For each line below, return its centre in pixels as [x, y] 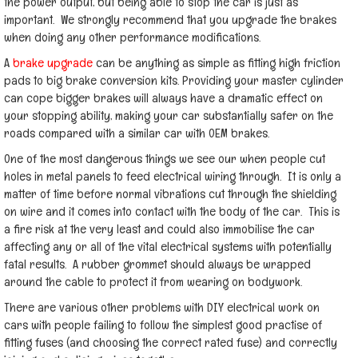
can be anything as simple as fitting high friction [217, 63]
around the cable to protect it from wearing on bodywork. [153, 282]
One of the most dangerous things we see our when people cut [165, 159]
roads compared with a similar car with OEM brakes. [137, 133]
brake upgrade [53, 63]
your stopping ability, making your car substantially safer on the [169, 115]
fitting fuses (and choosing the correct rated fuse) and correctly [171, 342]
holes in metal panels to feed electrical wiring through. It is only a [173, 176]
